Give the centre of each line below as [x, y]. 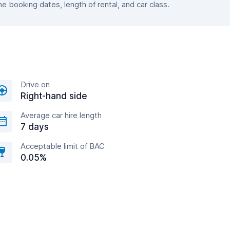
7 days [35, 127]
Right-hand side [54, 96]
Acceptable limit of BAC [63, 146]
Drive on [35, 84]
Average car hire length [61, 115]
